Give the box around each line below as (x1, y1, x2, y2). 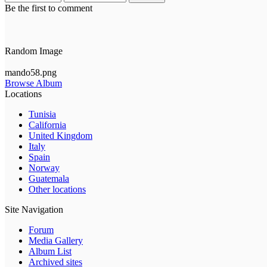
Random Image (5, 46, 63, 57)
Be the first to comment (5, 3, 92, 14)
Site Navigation (5, 204, 63, 215)
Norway (29, 163, 60, 173)
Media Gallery (29, 235, 83, 246)
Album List (29, 246, 72, 257)
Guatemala (29, 173, 69, 184)
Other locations (29, 184, 86, 195)
